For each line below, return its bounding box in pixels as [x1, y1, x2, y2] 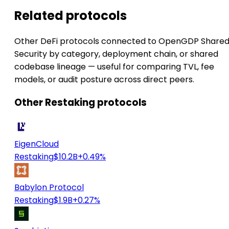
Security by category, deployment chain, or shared [14, 48, 218, 60]
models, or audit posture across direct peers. [14, 73, 194, 85]
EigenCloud [14, 138, 59, 150]
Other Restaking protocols [14, 96, 147, 110]
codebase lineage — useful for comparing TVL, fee [14, 60, 214, 73]
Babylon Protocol [14, 181, 84, 194]
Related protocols [14, 7, 127, 24]
